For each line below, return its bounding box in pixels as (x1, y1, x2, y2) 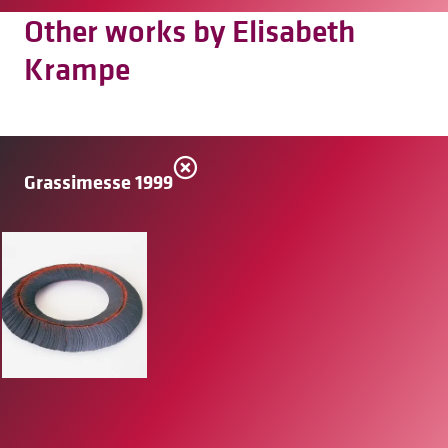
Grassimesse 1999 (24, 168, 173, 196)
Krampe (24, 48, 130, 91)
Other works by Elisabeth (24, 10, 355, 53)
